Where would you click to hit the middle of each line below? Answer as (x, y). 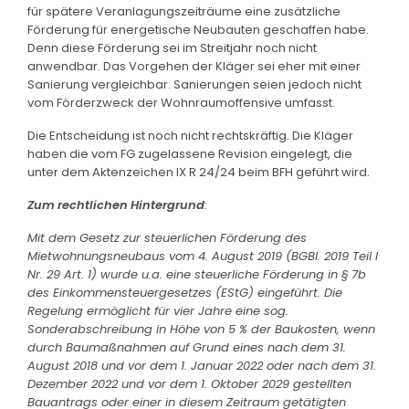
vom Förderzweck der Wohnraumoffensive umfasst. (181, 102)
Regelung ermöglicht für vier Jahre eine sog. (158, 310)
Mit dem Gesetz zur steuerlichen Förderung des (167, 237)
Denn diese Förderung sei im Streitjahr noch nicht (172, 47)
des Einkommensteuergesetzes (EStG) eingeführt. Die (185, 292)
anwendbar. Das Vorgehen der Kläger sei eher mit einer (194, 66)
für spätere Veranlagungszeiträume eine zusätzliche (184, 11)
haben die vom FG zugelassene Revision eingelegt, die (190, 153)
